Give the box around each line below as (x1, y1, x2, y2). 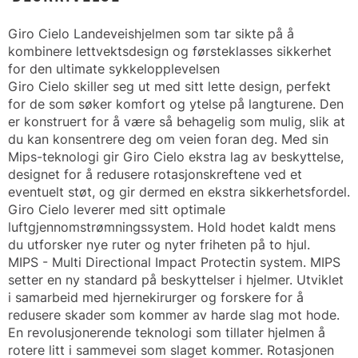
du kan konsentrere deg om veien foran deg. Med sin (8, 131, 328, 147)
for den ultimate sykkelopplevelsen (8, 61, 220, 77)
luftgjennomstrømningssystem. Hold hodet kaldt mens (8, 219, 336, 235)
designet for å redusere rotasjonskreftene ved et (8, 166, 302, 182)
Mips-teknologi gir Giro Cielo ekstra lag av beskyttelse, (8, 149, 344, 165)
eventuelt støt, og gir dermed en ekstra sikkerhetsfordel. (8, 184, 350, 200)
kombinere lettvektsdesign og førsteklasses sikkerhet (8, 43, 332, 59)
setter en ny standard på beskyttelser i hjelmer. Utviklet (8, 272, 344, 288)
